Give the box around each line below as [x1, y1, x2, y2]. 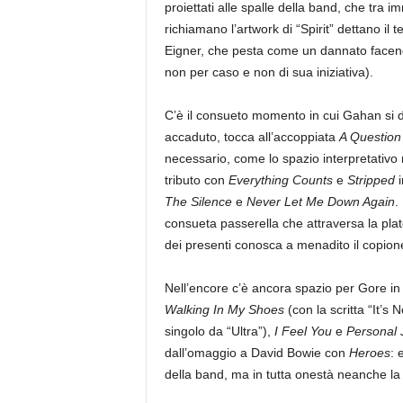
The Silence [164, 194, 232, 210]
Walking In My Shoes [164, 302, 284, 318]
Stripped [346, 173, 395, 188]
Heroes [348, 345, 390, 361]
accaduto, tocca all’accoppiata [164, 130, 339, 145]
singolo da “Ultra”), [164, 324, 274, 339]
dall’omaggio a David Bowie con [164, 345, 349, 361]
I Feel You [273, 324, 332, 339]
